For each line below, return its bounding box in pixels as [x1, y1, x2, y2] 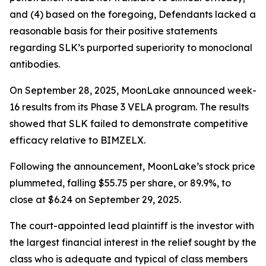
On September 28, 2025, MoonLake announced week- [9, 84, 256, 97]
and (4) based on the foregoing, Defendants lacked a [9, 8, 256, 21]
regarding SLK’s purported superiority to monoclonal [9, 42, 252, 54]
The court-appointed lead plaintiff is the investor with [9, 220, 254, 232]
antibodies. [9, 58, 60, 71]
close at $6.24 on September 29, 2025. [9, 194, 181, 206]
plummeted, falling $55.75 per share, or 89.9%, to [9, 177, 231, 189]
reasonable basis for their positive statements [9, 25, 217, 37]
